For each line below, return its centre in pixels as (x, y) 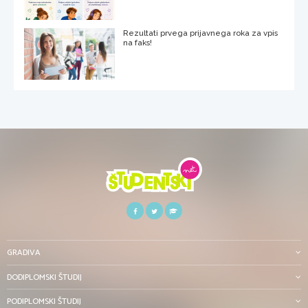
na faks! (138, 43)
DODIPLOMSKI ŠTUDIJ (44, 277)
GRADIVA (24, 252)
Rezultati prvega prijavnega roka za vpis (201, 33)
